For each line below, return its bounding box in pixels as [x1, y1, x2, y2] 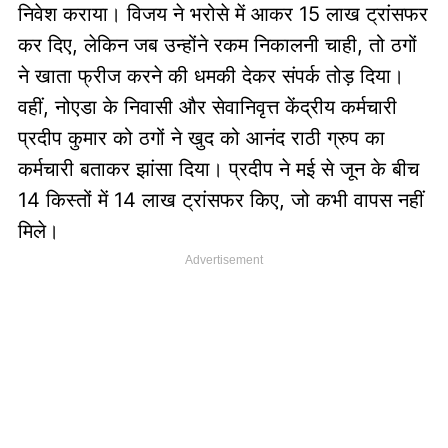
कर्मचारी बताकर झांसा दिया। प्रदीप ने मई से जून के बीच [17, 157, 419, 181]
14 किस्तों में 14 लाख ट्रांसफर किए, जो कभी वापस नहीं [17, 188, 424, 212]
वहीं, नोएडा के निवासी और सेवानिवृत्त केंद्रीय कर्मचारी [17, 95, 397, 119]
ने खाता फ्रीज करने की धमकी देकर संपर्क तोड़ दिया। [17, 64, 404, 88]
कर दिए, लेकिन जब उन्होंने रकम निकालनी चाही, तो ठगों [17, 33, 417, 57]
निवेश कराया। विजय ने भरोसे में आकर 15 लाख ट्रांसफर [17, 2, 428, 26]
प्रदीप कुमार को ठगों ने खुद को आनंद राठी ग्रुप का [17, 126, 385, 150]
